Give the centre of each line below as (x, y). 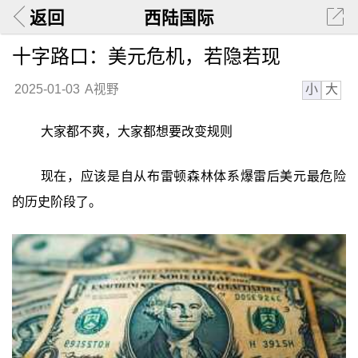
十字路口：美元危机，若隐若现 (146, 56)
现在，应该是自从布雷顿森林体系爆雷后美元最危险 (193, 176)
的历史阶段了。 (56, 201)
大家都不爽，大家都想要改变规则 (136, 132)
